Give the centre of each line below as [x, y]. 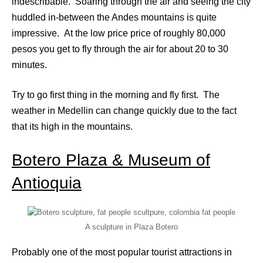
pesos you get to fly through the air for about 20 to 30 [120, 49]
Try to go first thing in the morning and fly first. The [116, 95]
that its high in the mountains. [72, 126]
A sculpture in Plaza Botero [131, 227]
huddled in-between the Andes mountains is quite [114, 17]
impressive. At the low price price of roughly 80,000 [119, 33]
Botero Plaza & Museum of [111, 160]
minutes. [29, 65]
